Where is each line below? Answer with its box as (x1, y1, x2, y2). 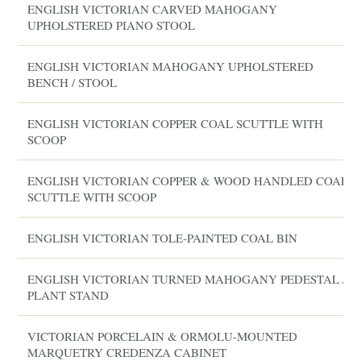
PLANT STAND (27, 287, 110, 303)
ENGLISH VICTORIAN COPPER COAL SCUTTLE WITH (27, 115, 324, 131)
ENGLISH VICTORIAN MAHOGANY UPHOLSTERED (27, 58, 314, 74)
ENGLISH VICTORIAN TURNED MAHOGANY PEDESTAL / (27, 271, 346, 287)
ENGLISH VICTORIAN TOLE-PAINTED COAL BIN (27, 230, 298, 246)
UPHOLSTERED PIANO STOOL (27, 17, 196, 33)
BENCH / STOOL (27, 74, 118, 90)
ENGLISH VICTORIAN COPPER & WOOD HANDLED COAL (27, 172, 349, 189)
